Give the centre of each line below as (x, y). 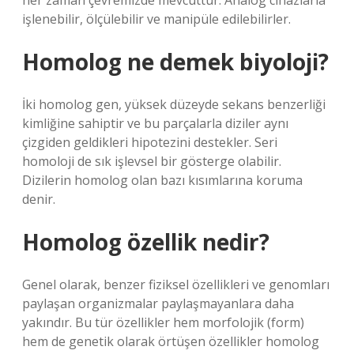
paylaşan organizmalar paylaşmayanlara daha (158, 303)
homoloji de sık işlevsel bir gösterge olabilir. (152, 161)
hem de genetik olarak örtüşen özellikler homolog (171, 341)
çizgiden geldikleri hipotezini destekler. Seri (150, 142)
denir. (39, 199)
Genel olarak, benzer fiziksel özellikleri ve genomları (176, 284)
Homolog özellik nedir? (146, 242)
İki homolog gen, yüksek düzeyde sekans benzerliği (174, 104)
